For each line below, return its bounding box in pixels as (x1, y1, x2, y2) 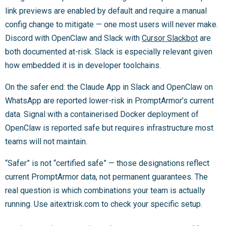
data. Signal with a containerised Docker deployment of (5, 109, 199, 120)
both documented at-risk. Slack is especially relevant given (5, 47, 212, 57)
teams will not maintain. (5, 137, 87, 147)
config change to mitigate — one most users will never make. (5, 20, 218, 30)
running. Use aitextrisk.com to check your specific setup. (5, 199, 202, 209)
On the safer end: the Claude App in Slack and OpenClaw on (5, 82, 213, 92)
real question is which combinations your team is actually (5, 186, 205, 196)
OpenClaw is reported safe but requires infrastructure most (5, 123, 213, 133)
